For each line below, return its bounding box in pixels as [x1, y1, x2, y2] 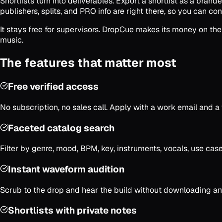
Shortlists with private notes [8, 204, 137, 217]
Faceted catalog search [8, 121, 114, 134]
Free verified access [8, 80, 99, 93]
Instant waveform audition [8, 163, 124, 175]
